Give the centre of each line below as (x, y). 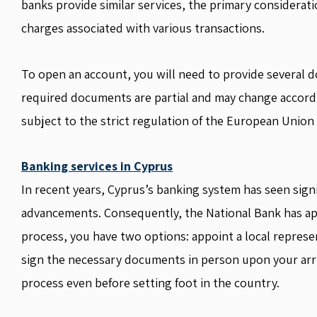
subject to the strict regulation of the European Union (168, 120)
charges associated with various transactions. (143, 28)
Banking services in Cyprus (97, 166)
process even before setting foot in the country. (150, 283)
